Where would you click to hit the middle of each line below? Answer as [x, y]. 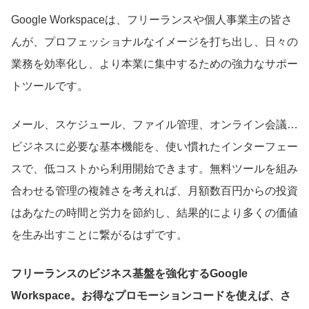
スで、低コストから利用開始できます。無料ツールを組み [154, 168]
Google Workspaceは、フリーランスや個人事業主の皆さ [152, 19]
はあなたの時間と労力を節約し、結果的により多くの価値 [154, 212]
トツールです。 [50, 86]
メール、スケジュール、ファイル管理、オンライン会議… [154, 124]
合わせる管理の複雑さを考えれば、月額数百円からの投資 [154, 190]
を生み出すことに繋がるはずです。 [99, 235]
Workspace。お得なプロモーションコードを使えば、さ [151, 295]
